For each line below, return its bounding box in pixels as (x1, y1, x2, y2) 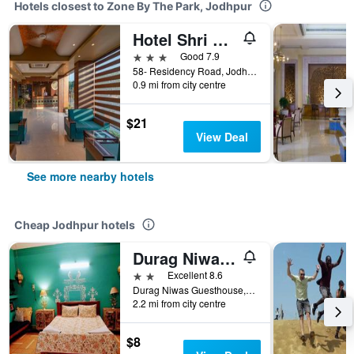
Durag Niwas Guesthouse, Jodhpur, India (246, 283, 255, 296)
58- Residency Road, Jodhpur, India (247, 64, 257, 77)
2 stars (132, 267, 168, 282)
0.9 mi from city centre (133, 77, 226, 91)
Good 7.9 (180, 49, 220, 62)
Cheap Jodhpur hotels (14, 218, 135, 232)
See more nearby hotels (27, 168, 154, 184)
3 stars (132, 48, 168, 63)
